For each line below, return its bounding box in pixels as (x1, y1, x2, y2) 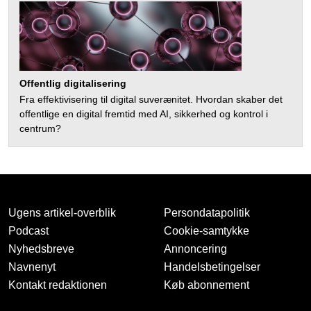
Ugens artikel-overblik (8, 207, 116, 219)
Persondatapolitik (164, 207, 250, 219)
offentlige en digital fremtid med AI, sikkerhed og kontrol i (19, 108, 268, 120)
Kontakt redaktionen (8, 279, 107, 292)
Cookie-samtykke (164, 225, 249, 237)
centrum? (19, 123, 61, 135)
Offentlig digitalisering (19, 78, 126, 90)
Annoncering (164, 243, 227, 255)
